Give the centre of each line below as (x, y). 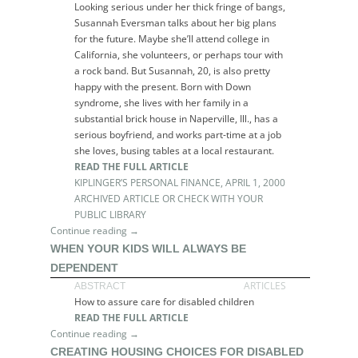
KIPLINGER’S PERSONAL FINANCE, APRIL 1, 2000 (180, 183)
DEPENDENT (85, 268)
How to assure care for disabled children (165, 302)
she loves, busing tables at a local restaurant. (175, 151)
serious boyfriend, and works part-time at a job (178, 135)
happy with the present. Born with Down (163, 87)
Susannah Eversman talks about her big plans (176, 23)
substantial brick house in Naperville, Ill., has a (177, 119)
